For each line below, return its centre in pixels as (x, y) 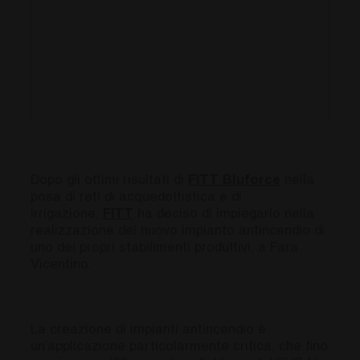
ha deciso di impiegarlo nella (224, 215)
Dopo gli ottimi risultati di (109, 181)
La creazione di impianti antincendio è (148, 330)
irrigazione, (67, 215)
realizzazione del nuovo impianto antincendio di (178, 231)
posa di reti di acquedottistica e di (136, 198)
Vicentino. (61, 265)
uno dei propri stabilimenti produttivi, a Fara (164, 248)
